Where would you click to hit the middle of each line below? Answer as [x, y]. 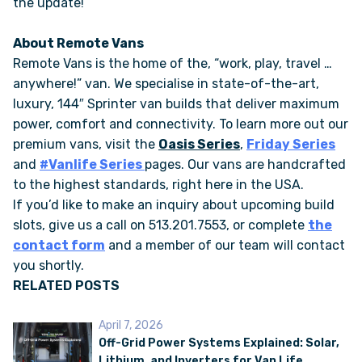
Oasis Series [199, 145]
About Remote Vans [80, 44]
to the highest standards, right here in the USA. [158, 185]
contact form [59, 246]
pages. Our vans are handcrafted [245, 165]
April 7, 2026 [131, 326]
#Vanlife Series [91, 165]
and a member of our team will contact [225, 246]
